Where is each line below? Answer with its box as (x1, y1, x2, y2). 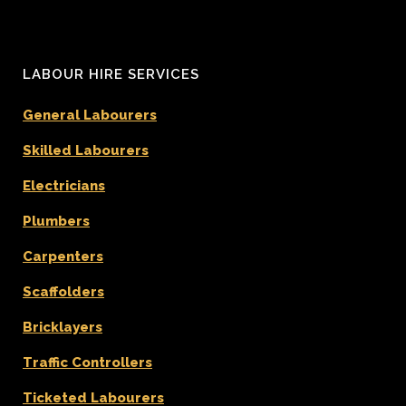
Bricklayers (23, 318, 102, 335)
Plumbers (23, 212, 90, 229)
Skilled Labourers (23, 141, 149, 159)
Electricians (23, 177, 105, 194)
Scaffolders (23, 283, 104, 300)
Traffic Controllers (23, 353, 152, 371)
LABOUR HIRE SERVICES (23, 65, 199, 82)
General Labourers (23, 106, 157, 123)
